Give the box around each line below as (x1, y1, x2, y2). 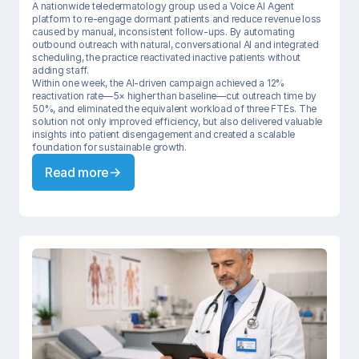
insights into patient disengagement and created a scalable (32, 128, 296, 140)
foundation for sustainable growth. (32, 141, 187, 153)
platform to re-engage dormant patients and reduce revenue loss (32, 13, 322, 25)
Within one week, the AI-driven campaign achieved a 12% (32, 77, 285, 89)
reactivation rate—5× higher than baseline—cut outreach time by (32, 90, 317, 102)
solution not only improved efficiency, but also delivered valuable (32, 115, 323, 127)
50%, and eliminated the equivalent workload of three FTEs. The (32, 103, 317, 115)
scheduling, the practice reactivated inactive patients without (32, 51, 301, 63)
